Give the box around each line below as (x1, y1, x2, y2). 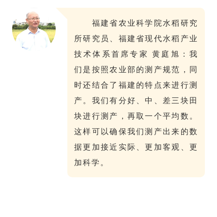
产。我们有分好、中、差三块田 (74, 95, 198, 106)
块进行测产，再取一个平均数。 (74, 110, 198, 122)
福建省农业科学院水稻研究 (92, 17, 198, 29)
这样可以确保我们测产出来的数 (74, 126, 198, 137)
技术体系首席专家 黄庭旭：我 (74, 48, 198, 60)
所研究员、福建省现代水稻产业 (74, 33, 198, 44)
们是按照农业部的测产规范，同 (74, 64, 198, 75)
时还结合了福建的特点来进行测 (74, 79, 198, 91)
